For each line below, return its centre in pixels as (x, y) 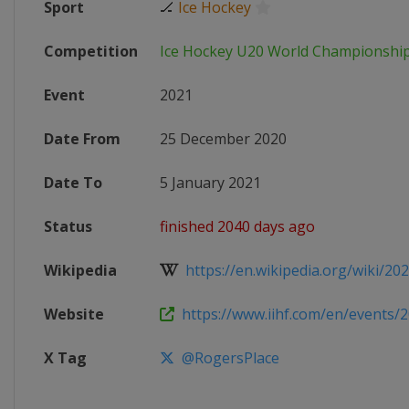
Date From (82, 139)
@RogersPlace (227, 358)
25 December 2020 (223, 139)
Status (68, 226)
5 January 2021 (210, 183)
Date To (73, 183)
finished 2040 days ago (237, 226)
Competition (91, 51)
